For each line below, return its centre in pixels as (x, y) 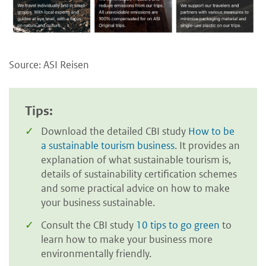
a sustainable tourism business (108, 146)
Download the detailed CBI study (115, 132)
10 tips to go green (178, 225)
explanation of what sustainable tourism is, (136, 160)
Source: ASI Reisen (49, 65)
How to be (211, 132)
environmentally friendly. (96, 253)
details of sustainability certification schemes (139, 174)
